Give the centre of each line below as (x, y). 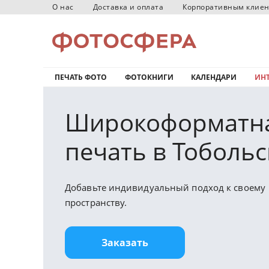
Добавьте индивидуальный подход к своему (165, 187)
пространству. (96, 202)
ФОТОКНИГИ (149, 77)
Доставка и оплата (128, 7)
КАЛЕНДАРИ (214, 77)
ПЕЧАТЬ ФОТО (81, 77)
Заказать (125, 243)
